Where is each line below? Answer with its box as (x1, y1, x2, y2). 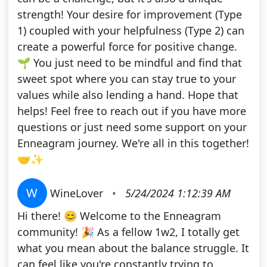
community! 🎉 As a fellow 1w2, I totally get (17, 225, 240, 240)
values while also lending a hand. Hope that (17, 88, 238, 103)
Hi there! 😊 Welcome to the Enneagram (17, 209, 221, 223)
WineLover (49, 186, 106, 201)
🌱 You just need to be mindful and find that (17, 55, 242, 70)
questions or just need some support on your (17, 120, 247, 135)
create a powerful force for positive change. (17, 39, 237, 54)
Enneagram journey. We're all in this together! (17, 136, 249, 151)
